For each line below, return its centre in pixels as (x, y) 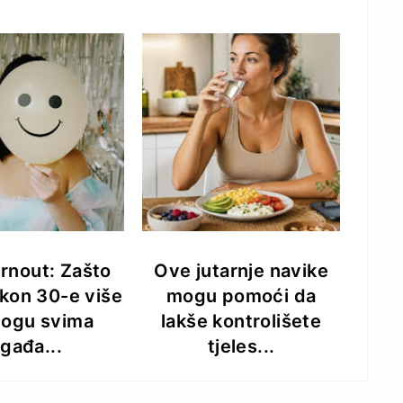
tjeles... (241, 346)
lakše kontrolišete (242, 321)
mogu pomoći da (241, 296)
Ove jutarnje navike (241, 270)
